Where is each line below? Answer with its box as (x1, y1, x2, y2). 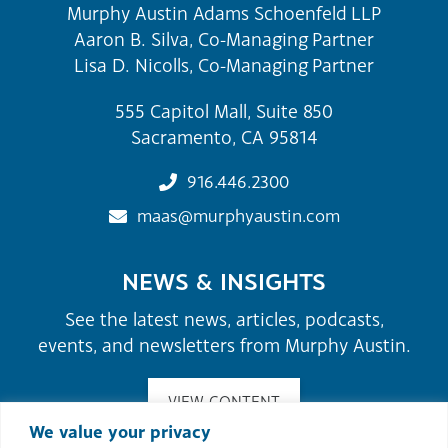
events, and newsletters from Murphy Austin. (37, 334, 411, 357)
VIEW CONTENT (168, 392, 280, 411)
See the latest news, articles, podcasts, (64, 308, 384, 331)
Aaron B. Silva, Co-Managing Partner (74, 28, 374, 51)
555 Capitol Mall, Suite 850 (115, 100, 333, 123)
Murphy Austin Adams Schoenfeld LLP (67, 2, 381, 25)
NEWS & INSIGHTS (122, 266, 326, 297)
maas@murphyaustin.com (136, 205, 340, 227)
